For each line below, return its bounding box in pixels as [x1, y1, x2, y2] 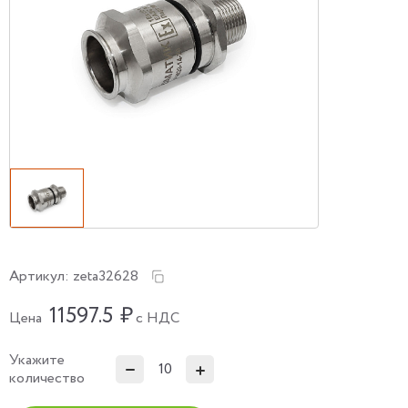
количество [9, 367, 85, 389]
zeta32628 [73, 265, 138, 287]
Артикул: [9, 265, 73, 287]
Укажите [9, 349, 65, 371]
